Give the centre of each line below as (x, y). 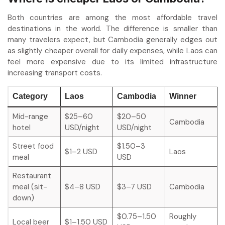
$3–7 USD (134, 187)
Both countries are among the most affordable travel (113, 18)
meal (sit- (30, 187)
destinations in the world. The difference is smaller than (113, 29)
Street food (33, 146)
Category (30, 96)
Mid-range (30, 117)
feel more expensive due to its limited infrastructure (113, 62)
